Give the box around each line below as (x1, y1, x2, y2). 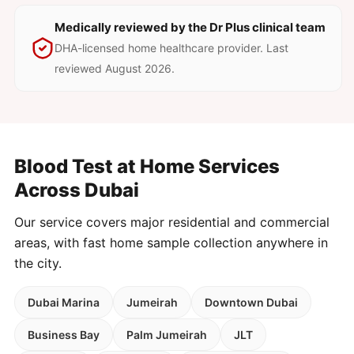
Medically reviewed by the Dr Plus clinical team (55, 20, 326, 36)
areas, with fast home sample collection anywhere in (14, 235, 328, 251)
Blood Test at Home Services (14, 155, 280, 179)
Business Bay (28, 328, 100, 342)
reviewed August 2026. (55, 62, 175, 76)
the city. (14, 255, 62, 272)
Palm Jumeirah (126, 328, 207, 342)
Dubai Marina (28, 296, 100, 310)
